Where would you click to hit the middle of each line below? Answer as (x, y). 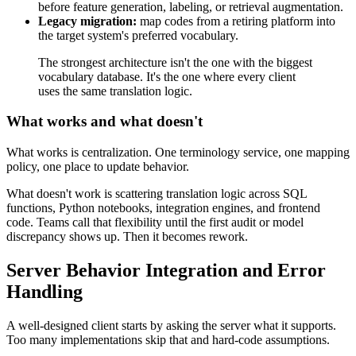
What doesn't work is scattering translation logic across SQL (157, 193)
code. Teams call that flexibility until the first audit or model (155, 222)
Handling (44, 291)
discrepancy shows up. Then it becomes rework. (127, 236)
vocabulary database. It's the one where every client (167, 76)
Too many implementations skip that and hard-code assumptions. (168, 339)
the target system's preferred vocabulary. (138, 35)
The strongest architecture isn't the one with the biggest (175, 62)
